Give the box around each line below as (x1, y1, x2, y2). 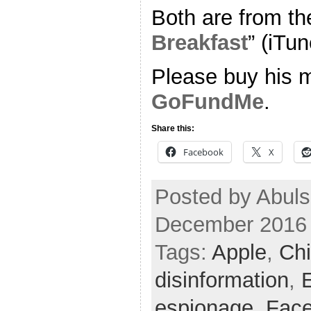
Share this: (151, 123, 194, 133)
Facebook (183, 145, 224, 158)
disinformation (155, 267, 289, 292)
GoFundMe (151, 90, 264, 115)
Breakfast (151, 31, 248, 56)
